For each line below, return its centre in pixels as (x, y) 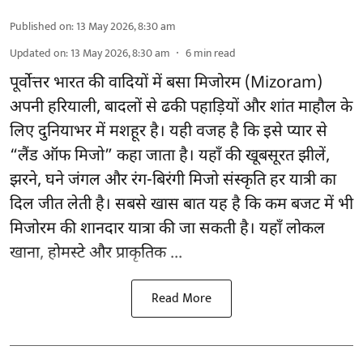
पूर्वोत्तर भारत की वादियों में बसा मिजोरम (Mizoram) (166, 84)
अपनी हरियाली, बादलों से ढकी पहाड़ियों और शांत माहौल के (181, 108)
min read (215, 53)
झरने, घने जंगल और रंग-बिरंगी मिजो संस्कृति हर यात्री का (173, 181)
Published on (41, 27)
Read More (181, 299)
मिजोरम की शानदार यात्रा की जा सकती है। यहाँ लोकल (167, 230)
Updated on (38, 53)
